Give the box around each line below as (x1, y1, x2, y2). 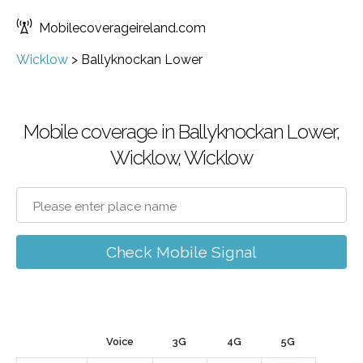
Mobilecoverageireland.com (39, 20, 206, 36)
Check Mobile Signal (106, 243, 257, 261)
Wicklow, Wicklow (110, 146, 253, 169)
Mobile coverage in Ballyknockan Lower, (23, 120, 340, 143)
